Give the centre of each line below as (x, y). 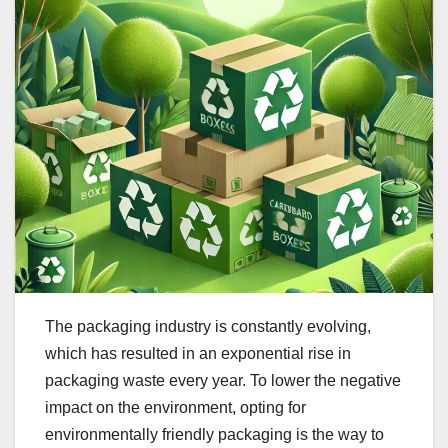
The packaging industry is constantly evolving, (208, 327)
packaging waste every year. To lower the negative (223, 381)
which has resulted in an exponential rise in (198, 354)
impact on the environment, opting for (175, 408)
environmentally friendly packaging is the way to (214, 435)
